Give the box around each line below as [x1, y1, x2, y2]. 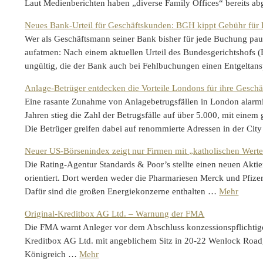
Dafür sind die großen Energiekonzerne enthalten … [25, 186, 220, 196]
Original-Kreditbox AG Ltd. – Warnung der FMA [25, 208, 205, 218]
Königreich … [25, 249, 80, 259]
